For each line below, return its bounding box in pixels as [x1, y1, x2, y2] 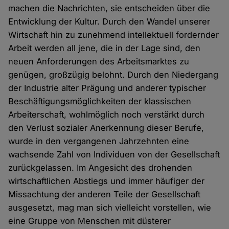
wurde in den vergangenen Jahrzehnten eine [8, 136, 190, 147]
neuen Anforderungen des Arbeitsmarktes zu [8, 56, 190, 67]
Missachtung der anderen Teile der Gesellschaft [8, 189, 201, 200]
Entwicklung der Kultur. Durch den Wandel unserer [8, 16, 211, 27]
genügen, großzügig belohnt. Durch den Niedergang [8, 70, 219, 80]
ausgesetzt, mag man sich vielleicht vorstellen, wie [8, 202, 212, 213]
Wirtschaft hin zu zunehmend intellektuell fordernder [8, 30, 219, 40]
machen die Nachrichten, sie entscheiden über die [8, 3, 211, 14]
